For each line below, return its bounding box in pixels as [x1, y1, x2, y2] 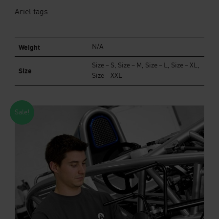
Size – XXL [92, 72, 122, 79]
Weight [19, 43, 40, 51]
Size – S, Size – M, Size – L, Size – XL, [92, 62, 199, 69]
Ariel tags [15, 8, 48, 16]
